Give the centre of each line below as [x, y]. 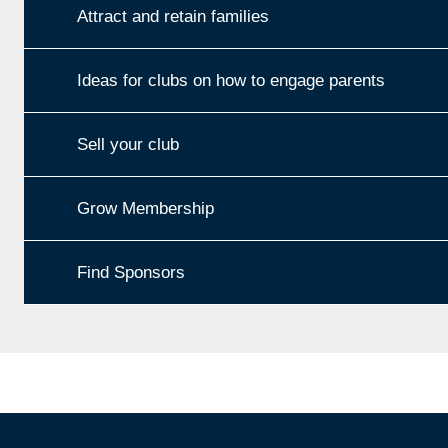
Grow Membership [145, 208]
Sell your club [128, 144]
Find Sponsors [131, 272]
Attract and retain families [173, 16]
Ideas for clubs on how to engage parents [231, 80]
